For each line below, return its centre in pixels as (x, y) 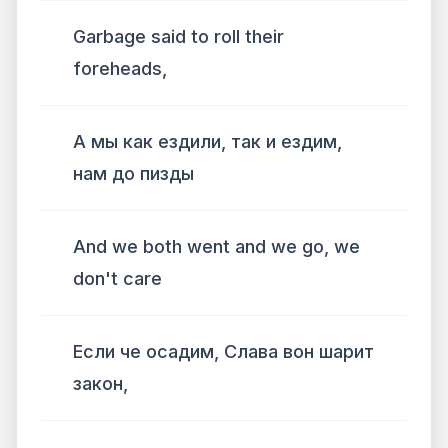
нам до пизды (133, 173)
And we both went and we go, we (216, 246)
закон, (100, 383)
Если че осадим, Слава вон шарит (223, 351)
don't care (117, 278)
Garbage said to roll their (178, 36)
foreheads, (120, 68)
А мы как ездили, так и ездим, (207, 141)
